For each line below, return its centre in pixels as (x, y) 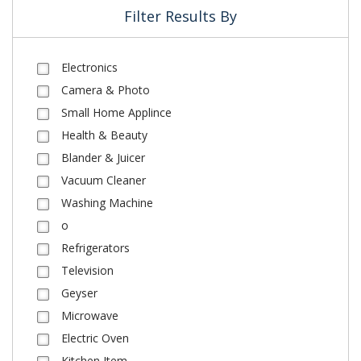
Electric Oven (95, 338)
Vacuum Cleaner (104, 180)
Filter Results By (180, 16)
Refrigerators (95, 248)
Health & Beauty (104, 135)
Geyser (79, 293)
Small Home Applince (116, 112)
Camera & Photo (106, 90)
